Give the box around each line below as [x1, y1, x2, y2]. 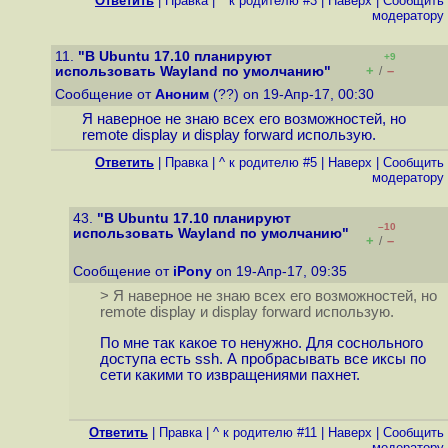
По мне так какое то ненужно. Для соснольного [99, 335, 423, 352]
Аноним [155, 87, 209, 102]
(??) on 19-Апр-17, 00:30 [209, 87, 378, 102]
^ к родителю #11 [213, 425, 317, 440]
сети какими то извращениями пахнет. [99, 367, 360, 384]
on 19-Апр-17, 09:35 [212, 264, 351, 279]
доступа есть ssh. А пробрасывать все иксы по [99, 351, 426, 368]
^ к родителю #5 [219, 155, 317, 170]
